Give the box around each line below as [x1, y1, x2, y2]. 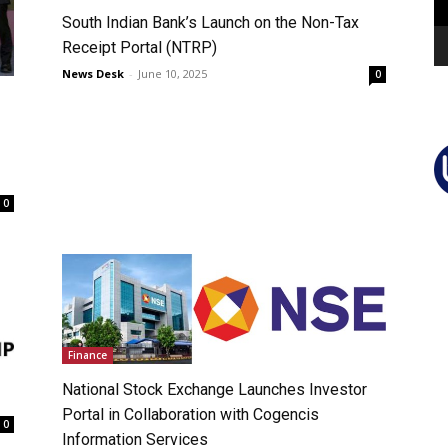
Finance [68, 347, 107, 362]
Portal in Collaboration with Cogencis [62, 404, 319, 424]
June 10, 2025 [138, 66, 207, 82]
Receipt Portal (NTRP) [62, 38, 217, 58]
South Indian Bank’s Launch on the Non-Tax [62, 13, 359, 33]
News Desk [62, 66, 124, 82]
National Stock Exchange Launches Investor [62, 379, 367, 399]
